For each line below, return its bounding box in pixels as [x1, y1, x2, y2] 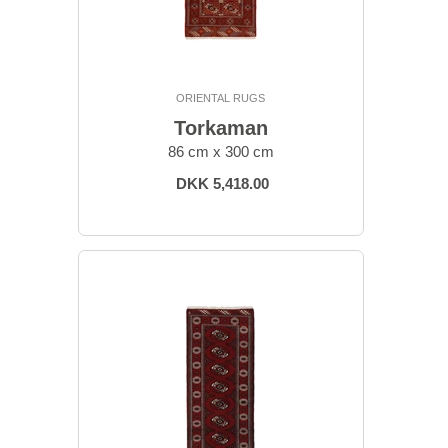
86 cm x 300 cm [167, 143, 274, 161]
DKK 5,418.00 [176, 175, 269, 193]
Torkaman [173, 117, 268, 140]
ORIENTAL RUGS [176, 92, 265, 105]
